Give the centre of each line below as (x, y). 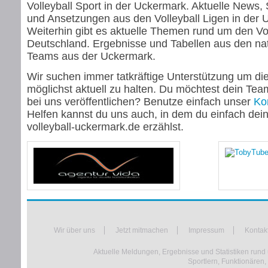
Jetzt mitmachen (142, 230)
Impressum (206, 230)
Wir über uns (74, 230)
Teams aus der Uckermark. (91, 56)
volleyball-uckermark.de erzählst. (105, 127)
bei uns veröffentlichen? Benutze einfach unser (140, 102)
